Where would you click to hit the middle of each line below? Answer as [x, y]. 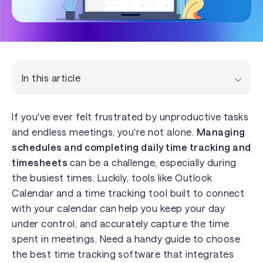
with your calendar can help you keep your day [119, 208]
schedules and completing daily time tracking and [131, 147]
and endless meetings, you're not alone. [104, 132]
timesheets [41, 163]
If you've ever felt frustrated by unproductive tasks [130, 117]
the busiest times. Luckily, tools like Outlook [112, 178]
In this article [51, 77]
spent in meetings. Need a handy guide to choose [126, 239]
